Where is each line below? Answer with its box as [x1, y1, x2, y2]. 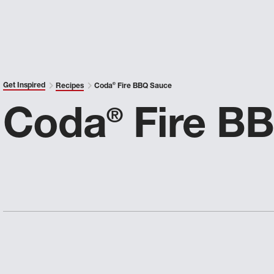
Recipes [56, 83, 84, 90]
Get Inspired [3, 82, 46, 89]
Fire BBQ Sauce [116, 83, 172, 90]
